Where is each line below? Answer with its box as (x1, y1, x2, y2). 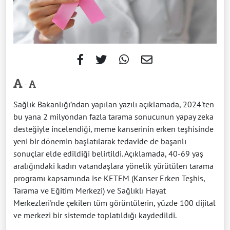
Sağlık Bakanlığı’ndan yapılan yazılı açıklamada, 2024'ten (13, 99, 214, 109)
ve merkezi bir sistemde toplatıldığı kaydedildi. (13, 209, 177, 220)
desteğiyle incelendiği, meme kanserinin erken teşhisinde (13, 123, 214, 134)
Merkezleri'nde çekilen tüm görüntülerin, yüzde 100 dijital (13, 197, 216, 208)
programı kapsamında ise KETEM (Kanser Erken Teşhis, (13, 172, 205, 183)
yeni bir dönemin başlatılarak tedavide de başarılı (13, 136, 186, 146)
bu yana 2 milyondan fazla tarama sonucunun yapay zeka (13, 111, 214, 122)
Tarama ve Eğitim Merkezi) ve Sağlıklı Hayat (13, 185, 166, 196)
